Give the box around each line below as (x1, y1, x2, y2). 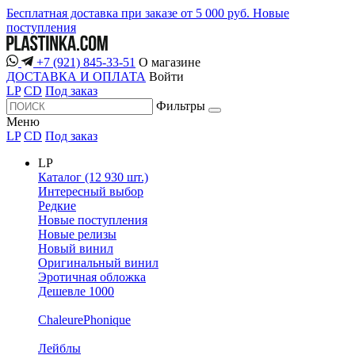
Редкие (38, 199, 76, 213)
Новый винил (38, 242, 113, 256)
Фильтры (156, 99, 205, 113)
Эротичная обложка (38, 270, 146, 284)
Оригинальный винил (38, 256, 158, 270)
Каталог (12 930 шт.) (38, 170, 148, 185)
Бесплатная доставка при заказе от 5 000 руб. (6, 6, 253, 20)
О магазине (139, 55, 200, 70)
